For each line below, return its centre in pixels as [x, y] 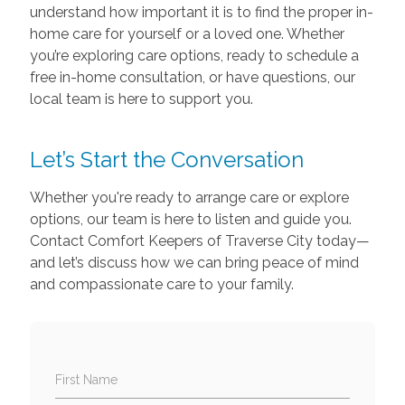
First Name [86, 380]
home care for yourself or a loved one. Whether [187, 34]
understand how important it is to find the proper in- [201, 12]
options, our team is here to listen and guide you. [190, 219]
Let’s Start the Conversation [166, 160]
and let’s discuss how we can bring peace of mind [194, 263]
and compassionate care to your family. [161, 284]
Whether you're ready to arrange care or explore [189, 198]
